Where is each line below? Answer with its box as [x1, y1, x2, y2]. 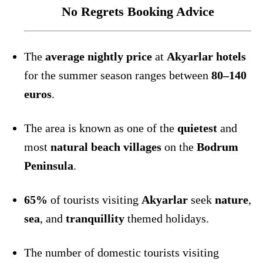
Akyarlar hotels [167, 49, 246, 63]
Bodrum [197, 140, 238, 153]
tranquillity [66, 211, 124, 225]
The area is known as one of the [24, 121, 177, 134]
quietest [177, 121, 217, 134]
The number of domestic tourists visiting [24, 245, 219, 259]
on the [161, 140, 197, 153]
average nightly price [45, 49, 152, 63]
